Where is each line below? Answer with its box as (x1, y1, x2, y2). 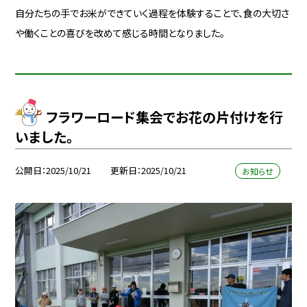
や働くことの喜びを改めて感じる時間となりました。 (15, 25, 225, 40)
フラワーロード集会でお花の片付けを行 (46, 107, 283, 127)
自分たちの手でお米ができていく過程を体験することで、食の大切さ (15, 5, 290, 20)
